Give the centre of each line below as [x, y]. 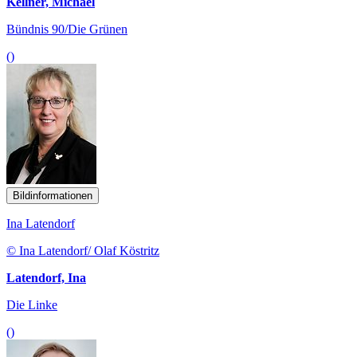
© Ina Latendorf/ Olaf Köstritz [83, 250]
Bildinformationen [53, 195]
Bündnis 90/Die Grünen [67, 29]
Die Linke [32, 304]
